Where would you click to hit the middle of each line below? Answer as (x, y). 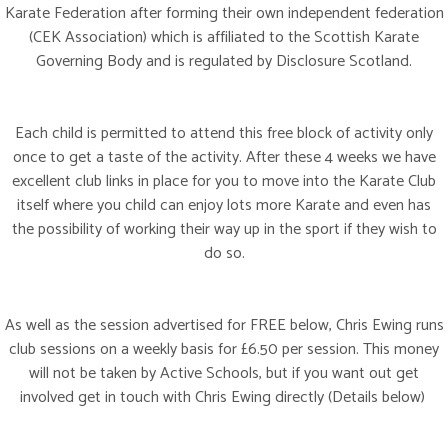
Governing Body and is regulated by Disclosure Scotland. (224, 62)
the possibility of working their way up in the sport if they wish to (224, 230)
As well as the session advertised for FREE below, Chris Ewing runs (224, 326)
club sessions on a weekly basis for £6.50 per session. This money (224, 350)
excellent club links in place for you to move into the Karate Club (224, 182)
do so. (224, 254)
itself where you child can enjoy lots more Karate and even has (224, 206)
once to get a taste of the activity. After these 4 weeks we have (224, 158)
